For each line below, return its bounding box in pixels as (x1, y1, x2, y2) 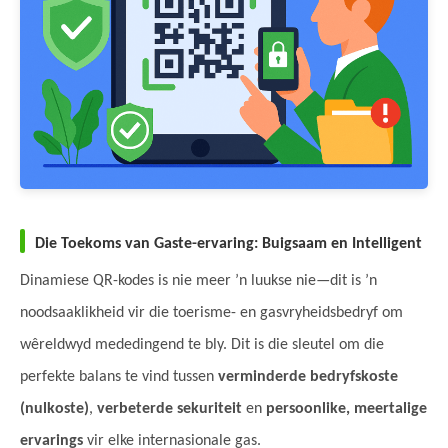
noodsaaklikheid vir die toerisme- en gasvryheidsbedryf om (20, 304, 403, 321)
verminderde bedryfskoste (218, 368, 398, 385)
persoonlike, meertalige (266, 400, 427, 417)
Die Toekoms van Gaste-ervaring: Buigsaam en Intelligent (35, 235, 422, 252)
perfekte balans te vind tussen (20, 368, 218, 385)
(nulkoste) (20, 400, 89, 417)
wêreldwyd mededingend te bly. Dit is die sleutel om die (20, 336, 384, 353)
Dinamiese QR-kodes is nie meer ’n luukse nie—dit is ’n (20, 272, 377, 289)
